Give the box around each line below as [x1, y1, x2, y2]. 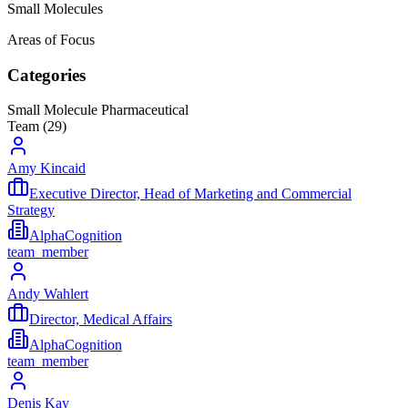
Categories [7, 65, 86, 85]
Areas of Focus [7, 31, 95, 47]
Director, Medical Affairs [29, 311, 172, 328]
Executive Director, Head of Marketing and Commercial [29, 186, 352, 202]
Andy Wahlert [7, 286, 88, 302]
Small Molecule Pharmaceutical [7, 102, 189, 118]
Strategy [7, 202, 55, 219]
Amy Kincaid [7, 160, 86, 177]
